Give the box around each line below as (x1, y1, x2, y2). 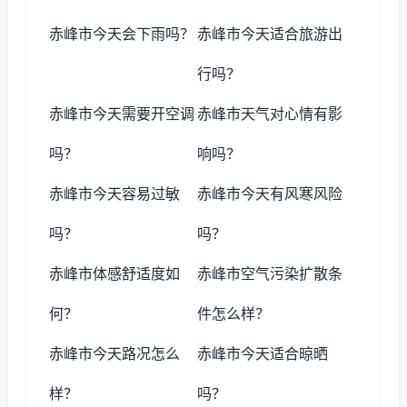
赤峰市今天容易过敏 (49, 184, 180, 203)
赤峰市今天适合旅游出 (197, 25, 343, 43)
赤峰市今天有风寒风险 (197, 184, 343, 203)
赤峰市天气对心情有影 (197, 104, 343, 123)
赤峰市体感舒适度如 (49, 264, 180, 283)
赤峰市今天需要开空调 (49, 104, 194, 123)
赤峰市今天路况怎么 (49, 344, 180, 362)
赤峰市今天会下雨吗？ (49, 25, 194, 43)
